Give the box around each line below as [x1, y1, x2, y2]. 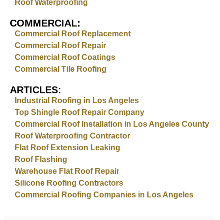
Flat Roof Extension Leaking [15, 143, 120, 152]
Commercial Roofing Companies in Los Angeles [15, 190, 193, 199]
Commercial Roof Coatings [15, 53, 115, 61]
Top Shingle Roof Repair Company [15, 108, 144, 116]
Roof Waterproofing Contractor [15, 131, 130, 140]
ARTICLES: [10, 84, 61, 95]
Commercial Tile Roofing [15, 64, 107, 73]
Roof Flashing [15, 155, 67, 164]
